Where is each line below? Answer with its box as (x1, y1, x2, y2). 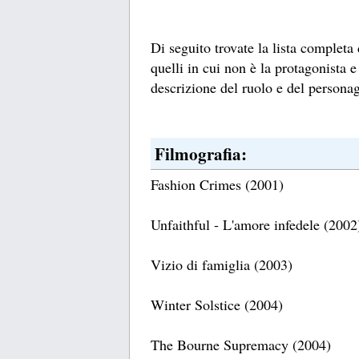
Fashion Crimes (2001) (151, 175, 284, 195)
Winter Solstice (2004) (151, 295, 283, 315)
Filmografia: (155, 141, 247, 167)
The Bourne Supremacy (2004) (151, 335, 331, 355)
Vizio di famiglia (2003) (151, 255, 292, 275)
